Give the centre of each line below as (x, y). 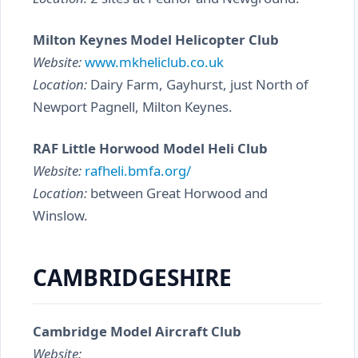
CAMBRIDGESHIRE (132, 277)
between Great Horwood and (177, 193)
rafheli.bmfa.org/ (138, 171)
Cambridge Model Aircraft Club (137, 331)
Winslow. (60, 215)
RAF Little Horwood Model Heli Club (150, 148)
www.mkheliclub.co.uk (154, 62)
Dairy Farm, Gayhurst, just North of (198, 84)
